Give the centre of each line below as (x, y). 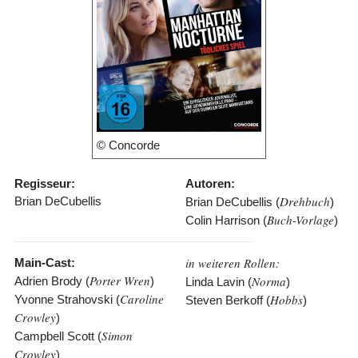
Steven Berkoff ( (228, 300)
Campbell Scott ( (58, 336)
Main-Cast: (44, 262)
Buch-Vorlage (301, 219)
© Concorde (128, 145)
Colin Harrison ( (227, 220)
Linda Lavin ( (219, 281)
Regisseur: (44, 183)
